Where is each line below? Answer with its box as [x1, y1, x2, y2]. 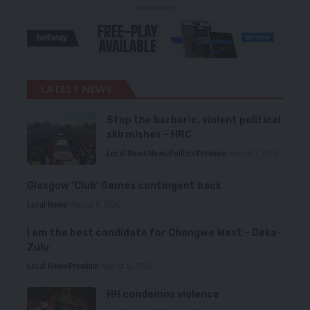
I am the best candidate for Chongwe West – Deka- [27, 226, 282, 239]
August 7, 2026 [230, 147, 278, 158]
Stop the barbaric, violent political [107, 113, 281, 126]
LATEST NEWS [41, 81, 112, 95]
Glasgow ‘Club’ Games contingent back [27, 179, 221, 192]
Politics [169, 147, 196, 158]
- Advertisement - [131, 3, 179, 12]
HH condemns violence [107, 288, 219, 300]
